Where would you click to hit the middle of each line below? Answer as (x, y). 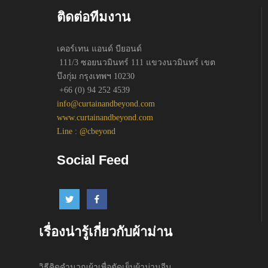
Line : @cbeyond (86, 131)
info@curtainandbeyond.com (106, 103)
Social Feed (93, 160)
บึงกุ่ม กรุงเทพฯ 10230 (96, 76)
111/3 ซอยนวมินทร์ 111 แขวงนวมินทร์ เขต (136, 62)
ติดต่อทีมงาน (94, 17)
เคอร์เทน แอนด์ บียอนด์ (99, 48)
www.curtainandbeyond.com (105, 117)
